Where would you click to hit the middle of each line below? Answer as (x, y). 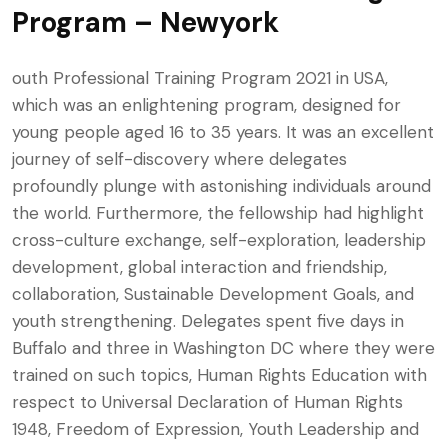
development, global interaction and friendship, (199, 267)
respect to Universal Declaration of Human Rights (207, 402)
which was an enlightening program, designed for (206, 105)
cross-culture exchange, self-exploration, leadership (219, 240)
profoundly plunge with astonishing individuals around (221, 186)
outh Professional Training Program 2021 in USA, (200, 78)
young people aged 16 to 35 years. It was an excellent (223, 132)
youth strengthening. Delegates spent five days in (208, 321)
